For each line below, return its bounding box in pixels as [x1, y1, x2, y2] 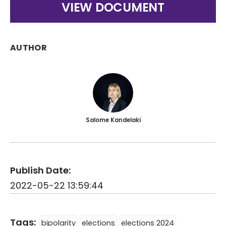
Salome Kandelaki [85, 116, 141, 124]
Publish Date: [10, 164, 71, 177]
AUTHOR [10, 42, 47, 53]
